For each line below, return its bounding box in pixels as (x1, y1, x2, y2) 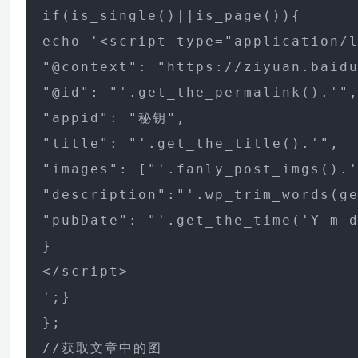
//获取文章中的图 (42, 340, 163, 356)
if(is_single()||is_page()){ (42, 8, 302, 23)
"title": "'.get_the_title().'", (42, 136, 340, 151)
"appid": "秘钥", (42, 110, 187, 125)
